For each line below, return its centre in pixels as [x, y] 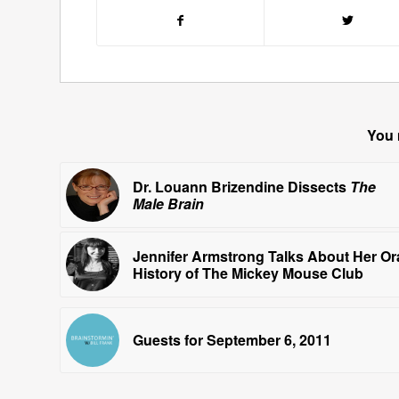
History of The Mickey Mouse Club [248, 273]
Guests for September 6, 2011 [232, 339]
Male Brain [168, 203]
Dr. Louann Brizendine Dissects [241, 186]
